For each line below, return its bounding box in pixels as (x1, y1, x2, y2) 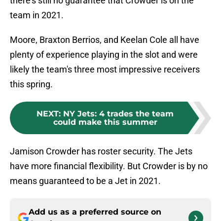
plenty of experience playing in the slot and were (10, 49, 198, 60)
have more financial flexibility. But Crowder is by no (10, 161, 208, 172)
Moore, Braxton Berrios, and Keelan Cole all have (10, 35, 199, 45)
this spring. (10, 79, 53, 90)
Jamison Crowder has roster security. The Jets (10, 146, 192, 157)
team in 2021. (10, 10, 64, 21)
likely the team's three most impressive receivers (10, 64, 200, 75)
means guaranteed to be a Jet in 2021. (10, 176, 161, 186)
